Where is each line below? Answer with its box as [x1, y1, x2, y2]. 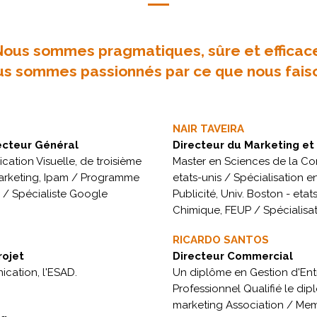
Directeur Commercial [173, 250, 293, 263]
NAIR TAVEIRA [173, 122, 244, 135]
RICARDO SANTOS [173, 234, 269, 246]
